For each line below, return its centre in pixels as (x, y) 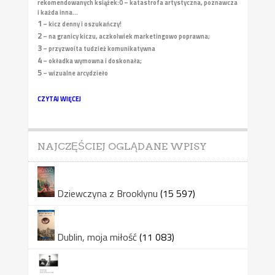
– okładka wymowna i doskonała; (91, 60)
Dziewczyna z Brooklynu (107, 193)
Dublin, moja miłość (97, 237)
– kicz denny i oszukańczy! (81, 24)
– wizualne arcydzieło (75, 73)
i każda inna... (57, 12)
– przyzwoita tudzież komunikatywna (98, 48)
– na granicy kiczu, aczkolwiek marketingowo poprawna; (126, 36)
